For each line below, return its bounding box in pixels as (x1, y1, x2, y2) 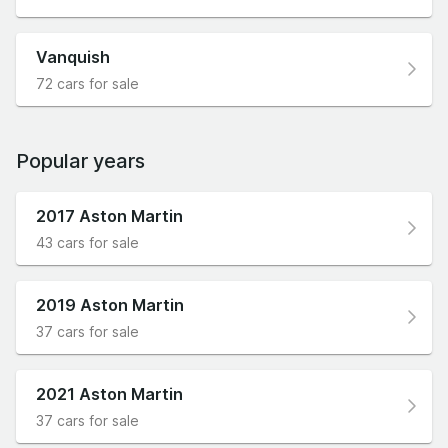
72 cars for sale (36, 74, 139, 92)
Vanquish (36, 46, 110, 67)
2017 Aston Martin (36, 205, 183, 226)
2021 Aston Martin (36, 383, 183, 404)
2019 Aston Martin (36, 294, 184, 315)
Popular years (16, 148, 145, 173)
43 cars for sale (36, 233, 139, 251)
